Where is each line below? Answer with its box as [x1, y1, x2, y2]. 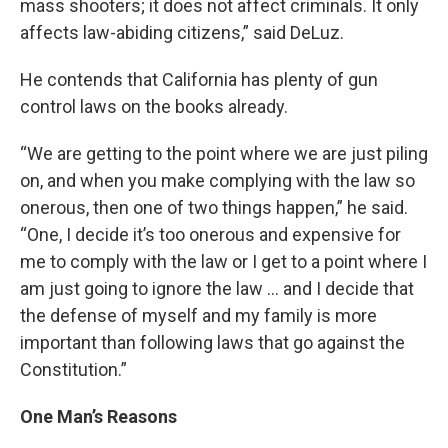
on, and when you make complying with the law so [20, 169, 415, 191]
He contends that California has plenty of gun [20, 68, 378, 90]
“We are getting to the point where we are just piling [20, 142, 428, 164]
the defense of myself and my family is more [20, 304, 377, 326]
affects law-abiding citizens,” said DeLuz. [20, 21, 344, 43]
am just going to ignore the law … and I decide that [20, 277, 414, 299]
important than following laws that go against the [20, 331, 405, 353]
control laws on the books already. [20, 95, 288, 117]
